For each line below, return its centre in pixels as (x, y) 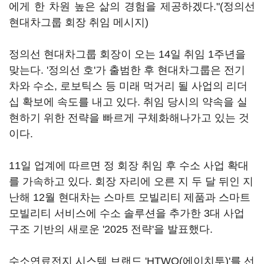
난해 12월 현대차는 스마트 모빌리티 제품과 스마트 (130, 197)
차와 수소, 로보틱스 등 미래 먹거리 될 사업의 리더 (128, 86)
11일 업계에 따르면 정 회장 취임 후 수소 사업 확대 (129, 166)
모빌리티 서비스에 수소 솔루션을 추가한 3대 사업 (127, 213)
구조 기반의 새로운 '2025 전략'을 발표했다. (111, 229)
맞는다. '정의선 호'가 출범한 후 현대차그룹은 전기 (127, 70)
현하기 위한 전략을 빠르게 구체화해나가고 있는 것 (129, 118)
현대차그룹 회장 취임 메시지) (79, 22)
